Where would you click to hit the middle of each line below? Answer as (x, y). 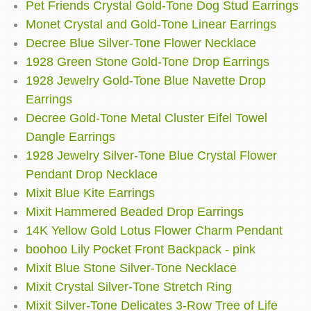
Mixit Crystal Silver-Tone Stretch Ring (129, 287)
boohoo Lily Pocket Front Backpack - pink (141, 250)
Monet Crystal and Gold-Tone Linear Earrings (151, 25)
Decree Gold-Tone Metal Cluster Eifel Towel (146, 118)
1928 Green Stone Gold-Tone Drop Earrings (148, 62)
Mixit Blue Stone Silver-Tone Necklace (131, 268)
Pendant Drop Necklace (92, 175)
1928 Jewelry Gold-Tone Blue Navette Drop (146, 81)
